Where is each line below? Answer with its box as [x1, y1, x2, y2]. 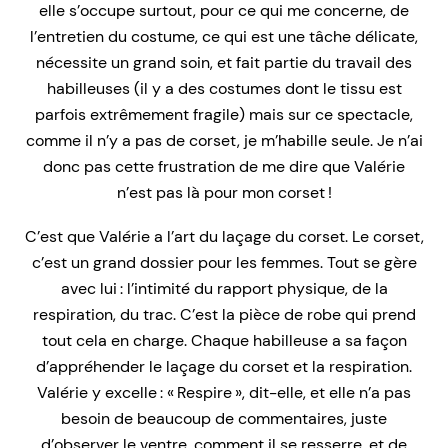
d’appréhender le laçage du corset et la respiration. [36, 355, 412, 377]
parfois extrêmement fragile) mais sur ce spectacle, [35, 103, 413, 125]
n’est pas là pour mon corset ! [116, 181, 332, 203]
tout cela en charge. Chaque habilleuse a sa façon [41, 329, 407, 351]
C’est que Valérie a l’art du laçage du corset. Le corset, [24, 225, 424, 247]
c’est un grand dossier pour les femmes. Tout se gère [31, 251, 417, 273]
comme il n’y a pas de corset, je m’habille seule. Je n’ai [25, 129, 423, 151]
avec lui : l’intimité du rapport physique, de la [60, 277, 388, 299]
